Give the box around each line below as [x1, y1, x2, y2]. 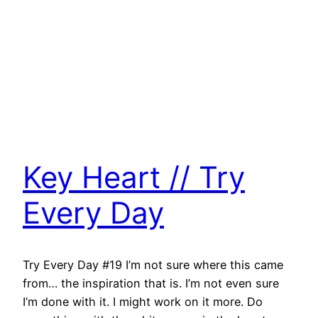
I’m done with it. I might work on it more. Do [23, 295, 263, 309]
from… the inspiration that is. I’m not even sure [23, 276, 279, 291]
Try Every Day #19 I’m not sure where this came [23, 258, 283, 273]
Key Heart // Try [23, 159, 245, 196]
